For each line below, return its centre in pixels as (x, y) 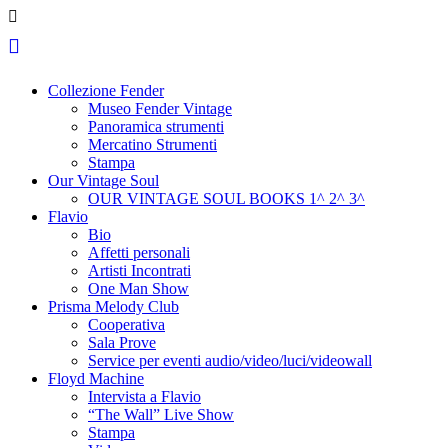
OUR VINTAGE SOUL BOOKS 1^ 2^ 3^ (226, 198)
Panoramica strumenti (156, 126)
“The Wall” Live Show (161, 414)
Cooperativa (126, 324)
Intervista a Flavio (144, 396)
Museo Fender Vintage (160, 108)
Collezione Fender (106, 90)
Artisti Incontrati (139, 270)
